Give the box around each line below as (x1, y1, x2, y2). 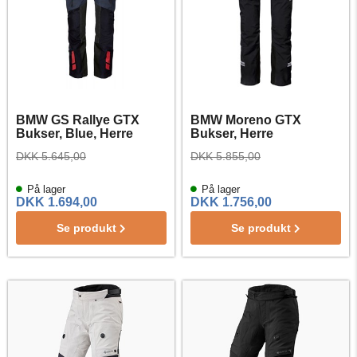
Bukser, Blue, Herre (16, 127, 133, 140)
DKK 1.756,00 (190, 195, 272, 209)
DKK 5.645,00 (16, 150, 86, 163)
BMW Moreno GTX (190, 113, 301, 127)
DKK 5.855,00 (190, 150, 261, 163)
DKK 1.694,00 (16, 195, 97, 209)
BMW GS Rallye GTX (16, 113, 139, 127)
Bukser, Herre (190, 127, 273, 140)
